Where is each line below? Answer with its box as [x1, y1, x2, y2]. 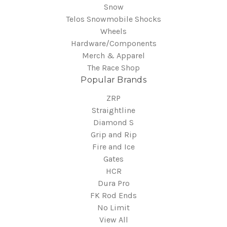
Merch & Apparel [82, 51, 145, 61]
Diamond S [93, 118, 134, 128]
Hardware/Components [70, 39, 157, 49]
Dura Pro [97, 178, 130, 188]
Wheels [100, 26, 127, 36]
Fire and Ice [92, 142, 135, 152]
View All [99, 215, 128, 225]
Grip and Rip [90, 130, 137, 140]
